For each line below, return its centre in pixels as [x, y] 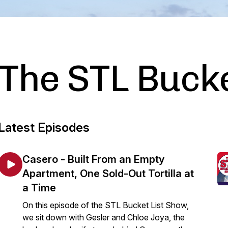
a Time [39, 188]
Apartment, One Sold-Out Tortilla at [108, 174]
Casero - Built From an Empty [93, 159]
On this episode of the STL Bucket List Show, [106, 205]
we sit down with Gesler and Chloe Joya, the [104, 217]
